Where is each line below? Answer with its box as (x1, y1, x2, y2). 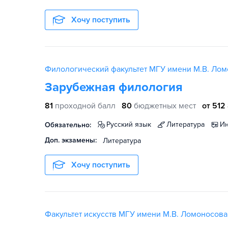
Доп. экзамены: (45, 136, 97, 145)
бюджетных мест (134, 101, 196, 111)
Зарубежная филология (45, 80, 183, 95)
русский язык (110, 120, 151, 129)
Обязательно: (45, 121, 91, 129)
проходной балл (55, 101, 116, 111)
